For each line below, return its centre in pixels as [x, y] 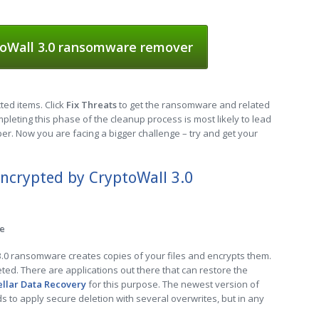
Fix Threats [91, 105]
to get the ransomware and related [193, 105]
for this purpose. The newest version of [173, 284]
